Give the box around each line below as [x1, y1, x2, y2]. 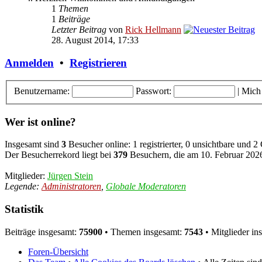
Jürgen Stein [47, 171, 93, 181]
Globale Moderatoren [106, 181, 186, 192]
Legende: [5, 181, 42, 192]
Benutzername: [14, 85, 70, 96]
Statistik [5, 203, 44, 216]
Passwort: [136, 85, 171, 96]
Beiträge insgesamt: [5, 226, 79, 237]
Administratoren [42, 181, 101, 192]
